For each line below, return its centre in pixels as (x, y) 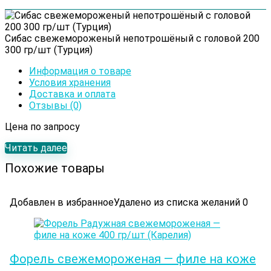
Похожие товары (55, 168)
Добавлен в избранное (62, 203)
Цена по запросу (42, 127)
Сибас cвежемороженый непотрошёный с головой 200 (132, 39)
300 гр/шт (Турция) (49, 50)
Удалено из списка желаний (177, 203)
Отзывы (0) (55, 106)
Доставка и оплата (72, 94)
